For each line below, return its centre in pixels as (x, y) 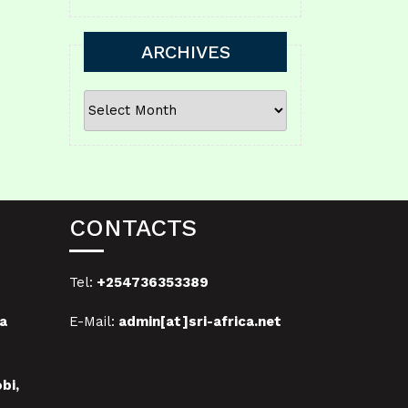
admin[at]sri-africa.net (198, 321)
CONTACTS (133, 227)
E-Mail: (92, 321)
